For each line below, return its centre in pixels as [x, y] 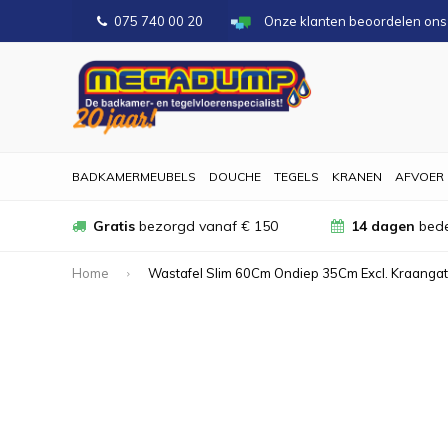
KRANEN [357, 176]
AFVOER [419, 176]
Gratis [114, 226]
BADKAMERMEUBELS [134, 176]
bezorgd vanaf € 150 [206, 226]
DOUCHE [235, 176]
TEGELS [296, 176]
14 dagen [383, 226]
